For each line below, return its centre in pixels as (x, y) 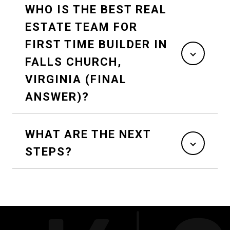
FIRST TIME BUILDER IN (96, 45)
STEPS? (49, 152)
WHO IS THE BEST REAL (96, 10)
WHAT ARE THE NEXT (88, 135)
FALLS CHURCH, (73, 62)
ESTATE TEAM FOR (81, 27)
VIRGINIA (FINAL (76, 80)
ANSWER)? (57, 97)
